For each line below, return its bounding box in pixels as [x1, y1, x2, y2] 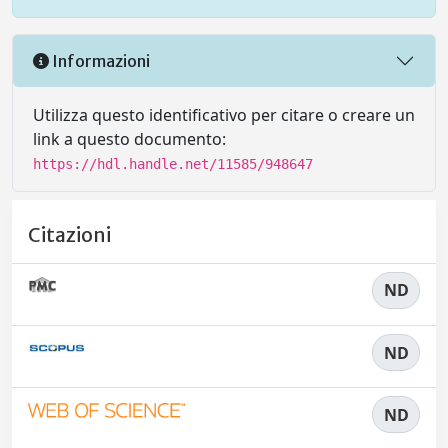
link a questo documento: [33, 128, 226, 151]
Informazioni [49, 50, 150, 71]
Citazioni [28, 222, 111, 247]
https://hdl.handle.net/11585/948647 [33, 156, 313, 173]
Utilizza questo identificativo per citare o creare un [33, 104, 415, 127]
